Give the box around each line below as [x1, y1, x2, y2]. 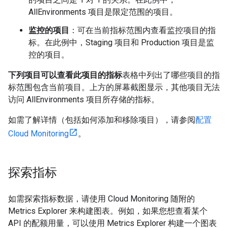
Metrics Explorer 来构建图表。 [8, 206, 118, 216]
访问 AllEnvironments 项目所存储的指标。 [8, 95, 159, 105]
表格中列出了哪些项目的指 [122, 70, 220, 80]
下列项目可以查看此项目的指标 [8, 70, 122, 80]
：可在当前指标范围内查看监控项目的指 [69, 25, 216, 36]
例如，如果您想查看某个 [118, 206, 208, 216]
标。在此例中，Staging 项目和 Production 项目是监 [28, 38, 214, 48]
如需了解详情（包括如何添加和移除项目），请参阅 [8, 115, 195, 125]
